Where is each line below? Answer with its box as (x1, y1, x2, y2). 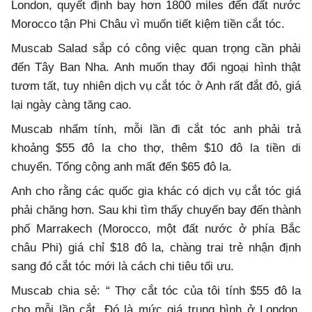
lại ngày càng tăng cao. (11, 97, 132, 111)
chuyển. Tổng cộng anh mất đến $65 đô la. (11, 159, 232, 173)
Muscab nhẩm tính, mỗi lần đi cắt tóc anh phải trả (11, 122, 301, 136)
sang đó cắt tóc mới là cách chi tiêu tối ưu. (11, 259, 234, 273)
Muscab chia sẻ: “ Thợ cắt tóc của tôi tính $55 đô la (11, 283, 301, 297)
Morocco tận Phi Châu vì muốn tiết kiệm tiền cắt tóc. (11, 17, 285, 31)
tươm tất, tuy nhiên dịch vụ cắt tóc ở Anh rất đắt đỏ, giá (11, 79, 301, 93)
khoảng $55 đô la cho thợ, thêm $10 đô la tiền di (11, 141, 301, 155)
